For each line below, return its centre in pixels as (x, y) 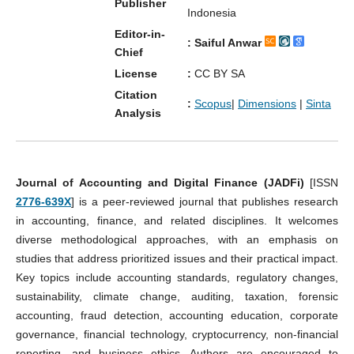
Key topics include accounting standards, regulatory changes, (177, 278)
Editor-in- (139, 34)
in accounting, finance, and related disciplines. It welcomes (177, 221)
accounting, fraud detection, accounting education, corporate (177, 316)
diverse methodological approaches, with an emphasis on (177, 240)
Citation (136, 95)
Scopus (213, 104)
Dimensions (267, 104)
